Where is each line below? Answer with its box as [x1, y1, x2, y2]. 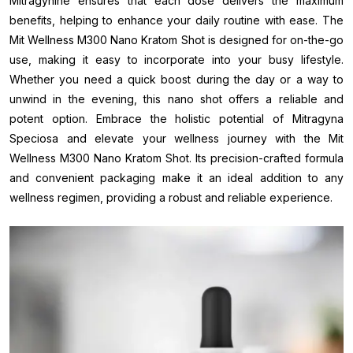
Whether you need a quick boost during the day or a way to [9, 72, 344, 86]
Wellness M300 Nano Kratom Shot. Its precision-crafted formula [9, 151, 344, 165]
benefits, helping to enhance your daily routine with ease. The [9, 13, 344, 27]
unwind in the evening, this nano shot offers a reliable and [9, 92, 344, 106]
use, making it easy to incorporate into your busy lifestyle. [9, 53, 344, 66]
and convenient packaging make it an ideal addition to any [9, 171, 344, 184]
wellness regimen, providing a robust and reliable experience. [9, 191, 333, 204]
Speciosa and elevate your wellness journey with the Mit [9, 132, 344, 145]
